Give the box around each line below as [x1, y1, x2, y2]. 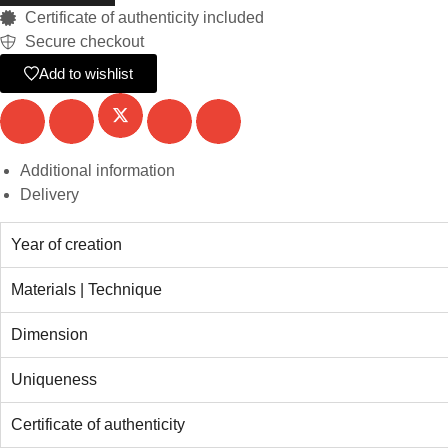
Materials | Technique [11, 280, 162, 298]
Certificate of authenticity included [25, 9, 264, 26]
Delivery [20, 185, 79, 203]
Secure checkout [25, 33, 144, 50]
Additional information [20, 161, 175, 179]
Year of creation [11, 235, 122, 253]
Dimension [11, 325, 88, 343]
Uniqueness [11, 370, 97, 388]
